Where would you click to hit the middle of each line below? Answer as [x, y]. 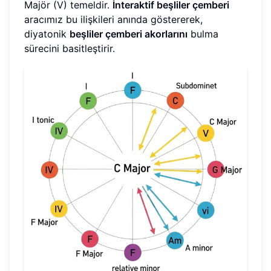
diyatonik [47, 34]
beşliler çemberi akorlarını [129, 34]
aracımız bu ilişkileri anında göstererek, [113, 20]
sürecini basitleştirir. [70, 49]
